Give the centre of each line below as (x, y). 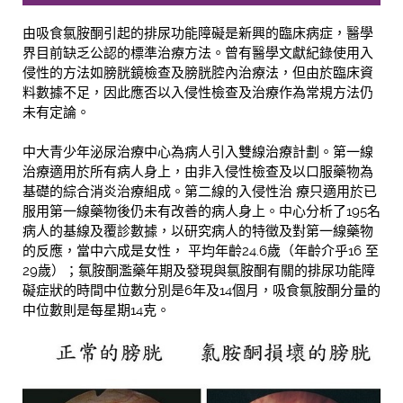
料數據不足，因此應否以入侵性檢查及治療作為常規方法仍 (198, 93)
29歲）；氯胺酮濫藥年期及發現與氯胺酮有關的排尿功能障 (199, 271)
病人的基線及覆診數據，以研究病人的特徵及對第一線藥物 (198, 232)
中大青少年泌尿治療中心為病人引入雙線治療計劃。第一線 (198, 152)
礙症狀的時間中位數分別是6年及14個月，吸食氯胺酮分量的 (201, 291)
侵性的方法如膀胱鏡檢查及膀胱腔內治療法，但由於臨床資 (198, 73)
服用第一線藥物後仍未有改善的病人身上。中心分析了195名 (201, 212)
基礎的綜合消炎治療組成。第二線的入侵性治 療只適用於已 (200, 192)
